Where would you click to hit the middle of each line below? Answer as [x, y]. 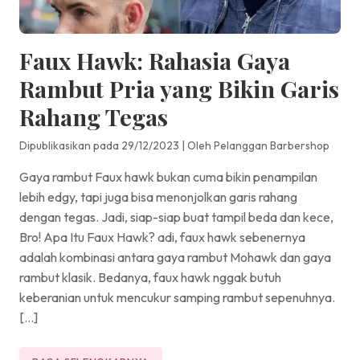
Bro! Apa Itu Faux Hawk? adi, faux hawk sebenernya [162, 237]
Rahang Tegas [94, 116]
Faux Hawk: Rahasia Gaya [155, 60]
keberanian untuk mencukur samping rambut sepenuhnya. [177, 297]
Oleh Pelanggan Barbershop [258, 145]
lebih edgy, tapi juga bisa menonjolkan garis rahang [158, 196]
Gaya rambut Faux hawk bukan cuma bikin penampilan [168, 176]
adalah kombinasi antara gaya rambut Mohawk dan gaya [175, 257]
